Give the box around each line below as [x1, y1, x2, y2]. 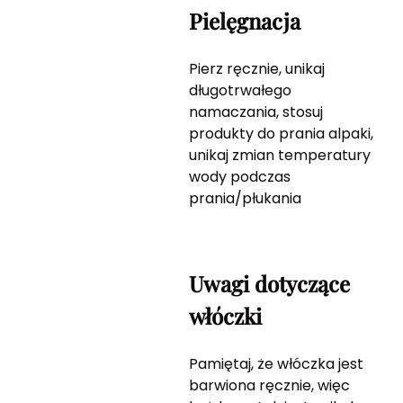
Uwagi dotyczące [188, 269, 350, 299]
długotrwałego [188, 80, 291, 102]
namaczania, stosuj [188, 102, 323, 123]
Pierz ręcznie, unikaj [188, 58, 325, 80]
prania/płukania [188, 188, 301, 210]
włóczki [188, 301, 262, 331]
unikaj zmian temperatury [188, 145, 371, 166]
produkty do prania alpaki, [188, 123, 373, 145]
